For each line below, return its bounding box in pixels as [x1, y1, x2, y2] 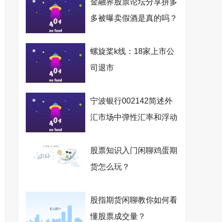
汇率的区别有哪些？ [90, 129, 162, 138]
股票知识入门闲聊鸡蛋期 [90, 146, 177, 155]
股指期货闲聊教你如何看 [90, 196, 177, 204]
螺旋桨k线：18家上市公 [90, 47, 174, 55]
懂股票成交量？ [90, 212, 146, 221]
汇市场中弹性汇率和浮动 [90, 113, 177, 121]
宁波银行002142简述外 [90, 97, 172, 105]
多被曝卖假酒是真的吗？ [90, 14, 177, 22]
